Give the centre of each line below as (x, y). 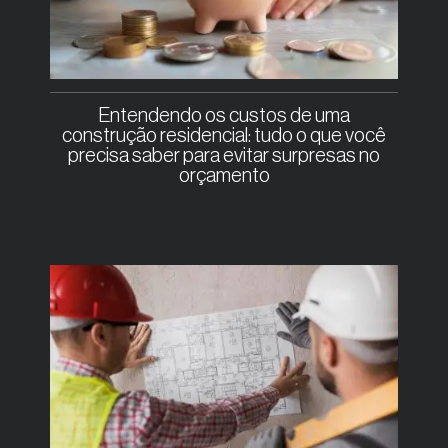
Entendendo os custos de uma (224, 116)
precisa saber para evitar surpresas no (224, 156)
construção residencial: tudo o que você (224, 136)
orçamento (224, 176)
